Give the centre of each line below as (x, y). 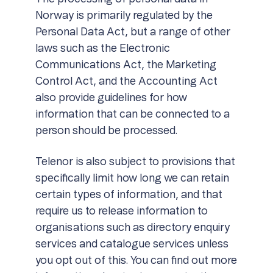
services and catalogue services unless (132, 244)
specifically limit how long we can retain (132, 179)
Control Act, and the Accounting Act (126, 82)
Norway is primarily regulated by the (124, 16)
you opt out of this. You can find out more (136, 261)
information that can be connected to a (132, 115)
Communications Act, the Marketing (126, 65)
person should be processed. (106, 131)
